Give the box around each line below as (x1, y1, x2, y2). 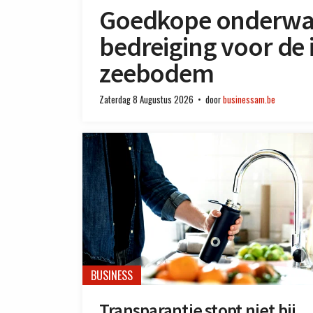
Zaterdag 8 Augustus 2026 (99, 93, 194, 107)
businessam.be (223, 93, 275, 107)
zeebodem (99, 56, 214, 90)
